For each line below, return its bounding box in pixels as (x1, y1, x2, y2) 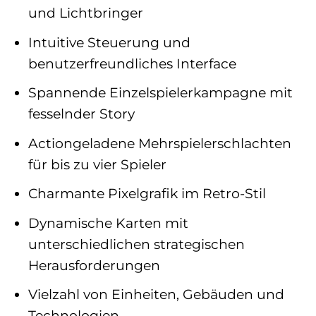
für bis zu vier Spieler (28, 155, 166, 173)
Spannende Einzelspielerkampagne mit (28, 84, 293, 102)
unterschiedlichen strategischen (28, 235, 245, 253)
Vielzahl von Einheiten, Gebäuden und (28, 286, 284, 303)
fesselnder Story (28, 105, 135, 123)
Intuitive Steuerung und (28, 33, 190, 51)
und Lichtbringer (28, 4, 143, 22)
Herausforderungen (28, 256, 160, 274)
